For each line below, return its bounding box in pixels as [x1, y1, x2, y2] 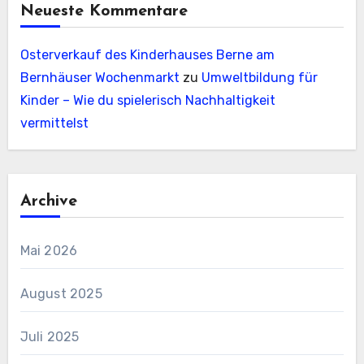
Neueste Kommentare [19, 3, 188, 20]
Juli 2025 [19, 329, 80, 345]
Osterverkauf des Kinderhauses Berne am [19, 47, 275, 63]
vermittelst [19, 115, 89, 132]
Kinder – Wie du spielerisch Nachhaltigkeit [19, 93, 275, 109]
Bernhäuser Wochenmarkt [19, 70, 180, 86]
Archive [19, 193, 77, 210]
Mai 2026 [19, 243, 78, 259]
